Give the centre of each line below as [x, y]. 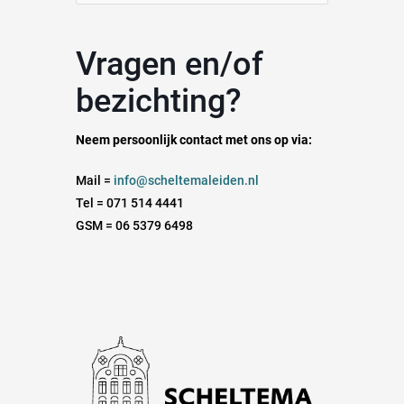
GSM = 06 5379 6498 [134, 226]
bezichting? [159, 101]
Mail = [95, 181]
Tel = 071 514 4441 [130, 203]
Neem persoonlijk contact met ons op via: [194, 140]
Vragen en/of [86, 64]
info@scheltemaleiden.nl [186, 181]
